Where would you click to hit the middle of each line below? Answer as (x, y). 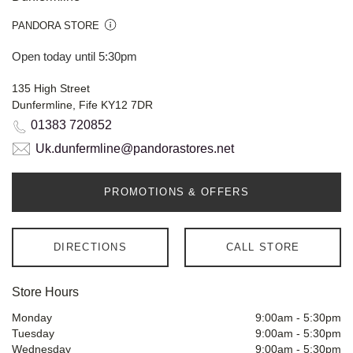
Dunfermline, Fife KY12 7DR (82, 105)
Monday (32, 318)
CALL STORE (263, 247)
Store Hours (45, 292)
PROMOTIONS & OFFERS (176, 192)
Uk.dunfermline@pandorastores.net (135, 149)
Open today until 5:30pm (74, 57)
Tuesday (33, 334)
